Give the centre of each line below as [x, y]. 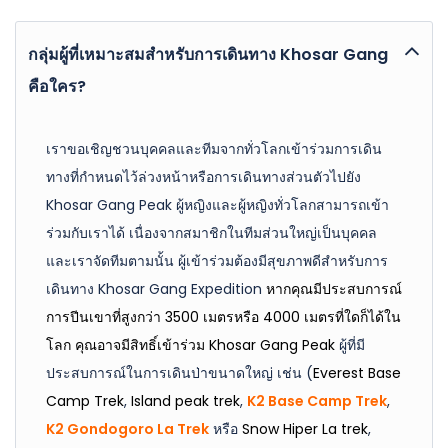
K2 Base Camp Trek [317, 400]
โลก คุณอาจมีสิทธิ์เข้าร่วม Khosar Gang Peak [190, 344]
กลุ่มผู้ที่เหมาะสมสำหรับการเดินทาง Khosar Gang [208, 54]
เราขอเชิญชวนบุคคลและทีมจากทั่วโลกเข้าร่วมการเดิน [214, 148]
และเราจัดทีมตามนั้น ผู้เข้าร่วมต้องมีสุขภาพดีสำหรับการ [217, 260]
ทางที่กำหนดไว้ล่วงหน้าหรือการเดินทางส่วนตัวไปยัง [203, 176]
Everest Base [357, 372]
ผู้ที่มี [350, 344]
